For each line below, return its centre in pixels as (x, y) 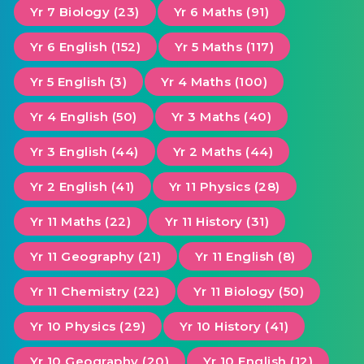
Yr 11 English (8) (245, 257)
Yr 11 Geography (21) (95, 257)
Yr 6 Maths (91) (221, 12)
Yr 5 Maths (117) (224, 47)
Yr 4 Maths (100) (214, 82)
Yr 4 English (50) (84, 117)
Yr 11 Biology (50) (249, 292)
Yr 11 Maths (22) (80, 222)
